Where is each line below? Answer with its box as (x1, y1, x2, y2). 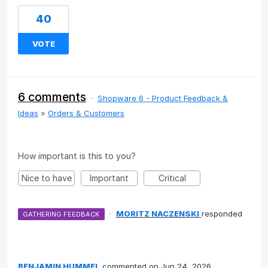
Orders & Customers (48, 108, 124, 118)
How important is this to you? (18, 151, 136, 162)
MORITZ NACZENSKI (115, 209, 199, 219)
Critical (158, 173, 186, 184)
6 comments (18, 90, 86, 105)
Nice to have (21, 173, 72, 184)
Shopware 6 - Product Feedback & (98, 93, 228, 103)
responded (201, 209, 242, 219)
